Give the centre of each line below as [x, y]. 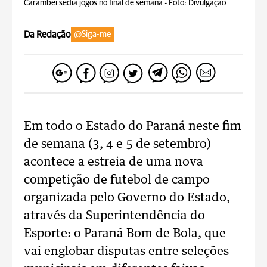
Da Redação [47, 34]
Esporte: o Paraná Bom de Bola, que [125, 234]
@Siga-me [92, 34]
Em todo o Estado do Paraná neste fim [133, 126]
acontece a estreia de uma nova [114, 162]
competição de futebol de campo [117, 180]
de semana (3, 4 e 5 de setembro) [117, 144]
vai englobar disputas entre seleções [126, 252]
